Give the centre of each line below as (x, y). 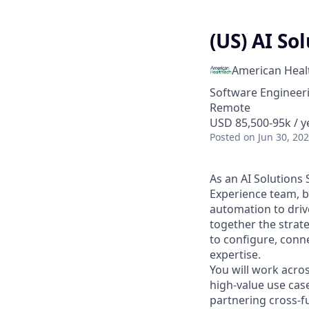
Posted (225, 137)
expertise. (235, 255)
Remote (230, 108)
